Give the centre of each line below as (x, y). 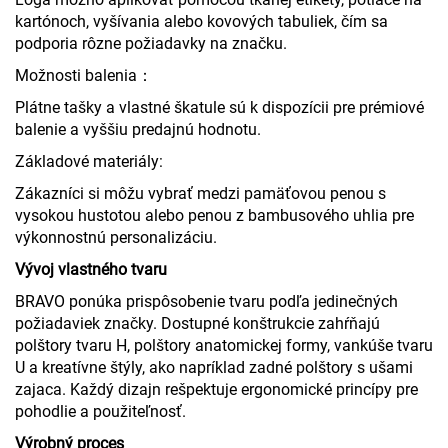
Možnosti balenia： (84, 75)
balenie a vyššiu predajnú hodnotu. (138, 129)
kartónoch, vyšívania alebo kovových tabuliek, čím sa (201, 21)
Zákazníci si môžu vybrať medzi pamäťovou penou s (200, 193)
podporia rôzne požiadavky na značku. (151, 43)
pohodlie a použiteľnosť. (100, 411)
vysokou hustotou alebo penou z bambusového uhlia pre (214, 215)
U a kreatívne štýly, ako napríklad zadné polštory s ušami (214, 367)
